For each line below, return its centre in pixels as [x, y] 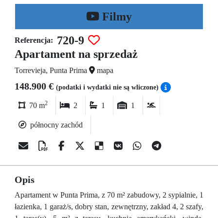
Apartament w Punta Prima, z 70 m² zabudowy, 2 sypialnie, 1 [109, 195]
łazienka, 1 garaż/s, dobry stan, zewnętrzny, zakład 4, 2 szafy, [109, 207]
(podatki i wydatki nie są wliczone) [108, 87]
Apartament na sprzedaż [76, 54]
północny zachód [56, 125]
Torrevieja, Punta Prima [52, 70]
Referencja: [34, 40]
